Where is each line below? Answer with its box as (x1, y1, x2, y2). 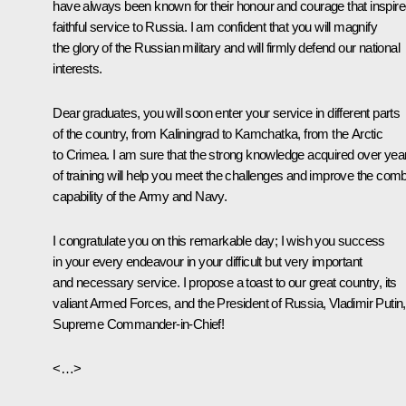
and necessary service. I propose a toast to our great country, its (53, 274, 397, 290)
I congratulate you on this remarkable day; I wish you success (53, 232, 385, 248)
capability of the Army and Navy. (53, 188, 227, 204)
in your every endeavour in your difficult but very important (53, 253, 362, 269)
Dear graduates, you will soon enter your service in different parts (53, 104, 401, 121)
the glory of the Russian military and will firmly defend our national (53, 39, 400, 55)
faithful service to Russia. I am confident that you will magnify (53, 18, 377, 34)
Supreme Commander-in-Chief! (53, 315, 225, 332)
